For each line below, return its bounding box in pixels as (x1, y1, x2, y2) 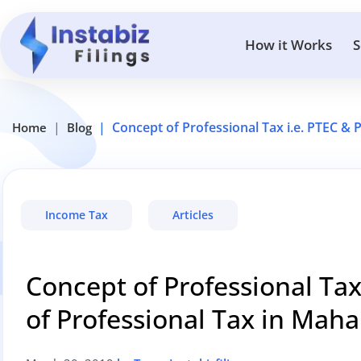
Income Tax (45, 207, 108, 222)
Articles (172, 207, 214, 222)
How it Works (245, 35, 333, 54)
